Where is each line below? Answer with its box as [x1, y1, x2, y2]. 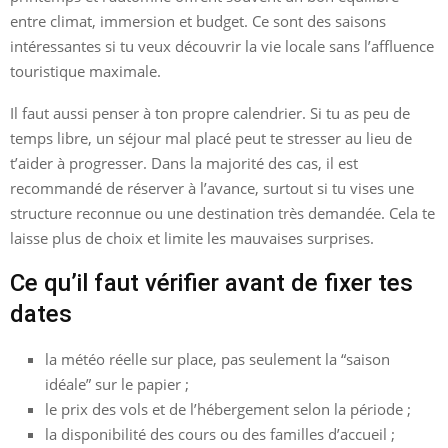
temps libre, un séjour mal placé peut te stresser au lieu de [10, 127, 412, 148]
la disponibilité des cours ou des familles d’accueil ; [45, 423, 395, 444]
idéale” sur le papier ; [45, 373, 189, 394]
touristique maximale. [10, 60, 161, 81]
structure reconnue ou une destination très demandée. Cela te [10, 202, 435, 223]
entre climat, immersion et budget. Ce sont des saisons [10, 10, 386, 31]
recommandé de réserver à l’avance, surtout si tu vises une [10, 177, 414, 198]
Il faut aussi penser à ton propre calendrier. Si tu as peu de [10, 102, 410, 123]
